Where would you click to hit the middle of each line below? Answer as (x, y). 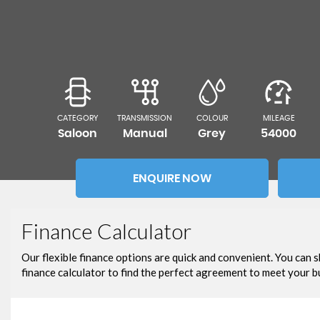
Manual (145, 134)
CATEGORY (77, 118)
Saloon (78, 134)
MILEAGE (279, 118)
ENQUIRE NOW (172, 179)
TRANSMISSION (145, 118)
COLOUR (212, 118)
